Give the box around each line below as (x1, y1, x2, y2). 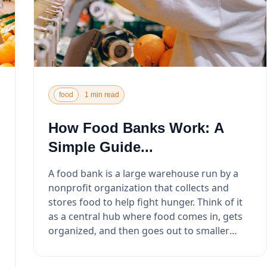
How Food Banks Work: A (48, 119, 224, 136)
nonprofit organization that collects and (48, 181, 229, 194)
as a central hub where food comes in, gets (48, 209, 243, 223)
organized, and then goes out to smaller (48, 223, 229, 237)
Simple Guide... (48, 138, 153, 155)
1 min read (84, 90, 119, 99)
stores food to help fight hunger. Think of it (48, 195, 197, 209)
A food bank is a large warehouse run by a (48, 166, 238, 180)
